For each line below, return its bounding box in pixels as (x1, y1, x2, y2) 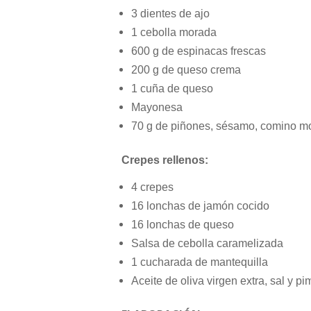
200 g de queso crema (131, 64, 241, 76)
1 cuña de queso (131, 83, 213, 95)
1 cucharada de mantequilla (131, 256, 268, 269)
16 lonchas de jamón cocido (131, 200, 269, 212)
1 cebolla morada (131, 26, 217, 39)
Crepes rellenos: (121, 154, 208, 167)
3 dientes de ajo (131, 8, 210, 20)
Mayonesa (131, 101, 183, 114)
